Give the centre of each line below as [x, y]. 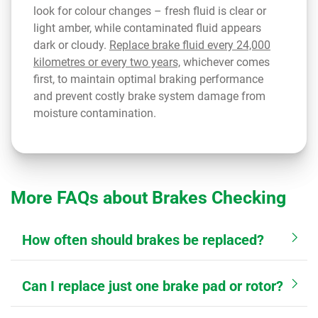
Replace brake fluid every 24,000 [190, 45]
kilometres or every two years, [107, 62]
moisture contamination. [95, 113]
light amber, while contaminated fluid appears [147, 28]
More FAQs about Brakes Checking [148, 198]
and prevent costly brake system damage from [149, 96]
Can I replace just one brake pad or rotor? [153, 286]
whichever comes [225, 62]
